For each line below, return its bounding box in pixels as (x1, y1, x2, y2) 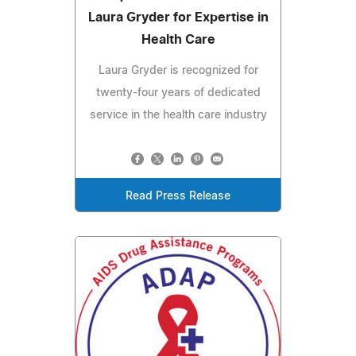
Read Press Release (126, 190, 230, 202)
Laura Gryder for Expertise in (87, 10, 269, 24)
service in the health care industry (89, 109, 267, 121)
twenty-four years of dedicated (95, 87, 261, 99)
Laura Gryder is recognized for (98, 64, 258, 76)
